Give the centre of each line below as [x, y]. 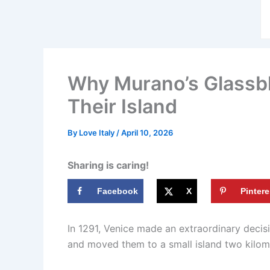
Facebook [118, 191]
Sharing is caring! [108, 165]
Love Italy [98, 133]
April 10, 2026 [147, 133]
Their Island [122, 106]
